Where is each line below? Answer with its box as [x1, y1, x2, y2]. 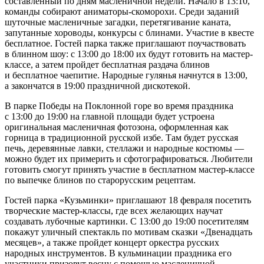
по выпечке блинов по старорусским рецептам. [5, 175, 196, 186]
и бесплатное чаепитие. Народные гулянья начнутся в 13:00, [5, 70, 247, 81]
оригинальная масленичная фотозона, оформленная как [5, 122, 229, 133]
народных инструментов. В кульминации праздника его [5, 248, 232, 259]
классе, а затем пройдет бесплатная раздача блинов [5, 60, 210, 70]
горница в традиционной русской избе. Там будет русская [5, 133, 238, 143]
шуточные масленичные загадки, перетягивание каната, [5, 17, 231, 28]
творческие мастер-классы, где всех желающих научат [5, 206, 223, 216]
